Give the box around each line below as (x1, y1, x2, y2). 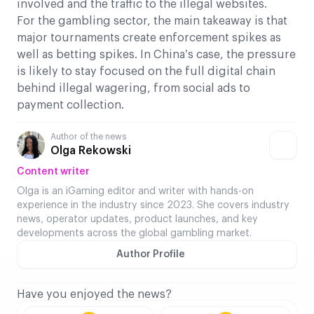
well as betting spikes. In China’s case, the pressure (17, 49, 296, 61)
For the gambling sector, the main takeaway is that (17, 15, 287, 27)
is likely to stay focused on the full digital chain (17, 66, 275, 78)
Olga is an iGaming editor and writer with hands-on (17, 186, 254, 197)
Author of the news (50, 132, 127, 142)
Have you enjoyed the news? (17, 289, 172, 301)
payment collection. (17, 100, 124, 111)
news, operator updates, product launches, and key (17, 214, 258, 225)
